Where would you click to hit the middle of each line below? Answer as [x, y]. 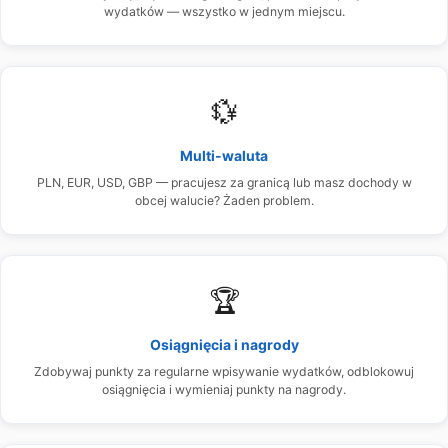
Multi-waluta [224, 155]
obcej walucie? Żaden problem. [224, 200]
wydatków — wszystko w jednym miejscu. [224, 11]
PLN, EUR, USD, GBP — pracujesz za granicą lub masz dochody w [224, 182]
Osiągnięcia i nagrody [224, 344]
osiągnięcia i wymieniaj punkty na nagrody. [224, 389]
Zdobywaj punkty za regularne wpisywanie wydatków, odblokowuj [224, 371]
